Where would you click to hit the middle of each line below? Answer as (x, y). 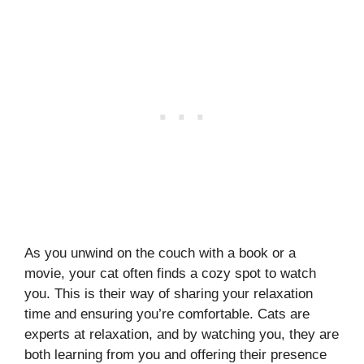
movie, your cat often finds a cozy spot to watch (170, 273)
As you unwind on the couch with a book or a (160, 253)
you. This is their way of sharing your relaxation (169, 293)
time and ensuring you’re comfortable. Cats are (167, 314)
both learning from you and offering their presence (175, 354)
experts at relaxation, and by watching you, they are (182, 334)
